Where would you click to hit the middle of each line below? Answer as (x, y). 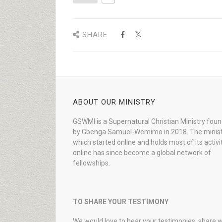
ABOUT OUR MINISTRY (114, 102)
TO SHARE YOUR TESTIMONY (121, 202)
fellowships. (91, 163)
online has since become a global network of (142, 153)
